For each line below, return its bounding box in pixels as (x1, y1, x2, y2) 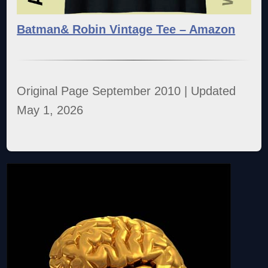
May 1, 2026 (17, 103, 84, 117)
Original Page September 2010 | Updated (17, 84, 236, 98)
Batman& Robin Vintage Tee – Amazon (17, 22, 236, 36)
